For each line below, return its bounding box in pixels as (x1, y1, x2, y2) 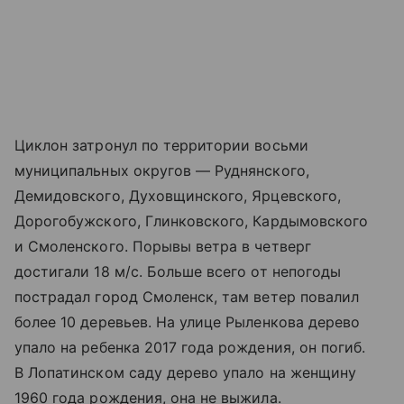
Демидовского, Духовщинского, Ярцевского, (14, 187, 341, 206)
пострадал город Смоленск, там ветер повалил (14, 288, 360, 307)
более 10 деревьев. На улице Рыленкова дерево (14, 313, 361, 332)
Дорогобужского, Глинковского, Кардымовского (14, 212, 369, 231)
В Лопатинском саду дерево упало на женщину (14, 363, 357, 382)
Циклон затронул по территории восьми (14, 136, 308, 155)
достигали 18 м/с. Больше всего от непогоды (14, 262, 342, 281)
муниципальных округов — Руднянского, (14, 161, 309, 180)
